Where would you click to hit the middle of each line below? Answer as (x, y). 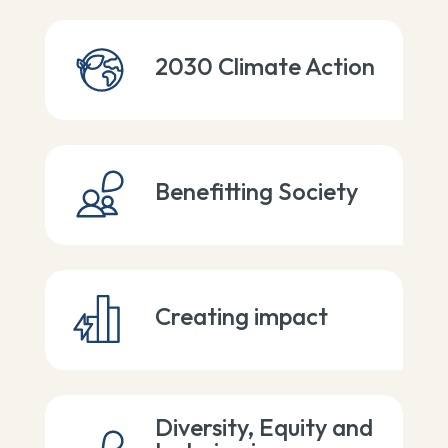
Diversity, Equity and (263, 427)
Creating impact (241, 316)
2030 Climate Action (264, 66)
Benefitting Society (256, 191)
